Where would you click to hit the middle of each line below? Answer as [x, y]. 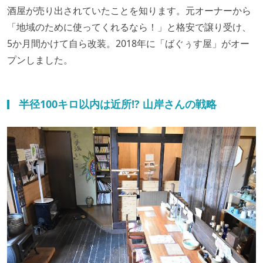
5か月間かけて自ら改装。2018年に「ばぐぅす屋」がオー [128, 43]
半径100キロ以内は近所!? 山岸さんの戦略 [118, 104]
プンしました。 [40, 60]
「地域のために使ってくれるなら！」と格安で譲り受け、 [129, 27]
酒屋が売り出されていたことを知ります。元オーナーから [129, 10]
